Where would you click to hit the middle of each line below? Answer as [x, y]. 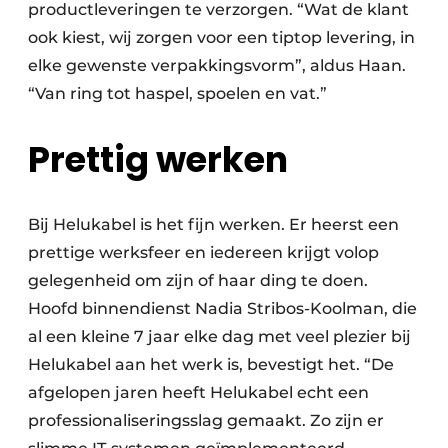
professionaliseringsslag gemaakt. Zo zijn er [206, 421]
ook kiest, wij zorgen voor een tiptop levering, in [221, 38]
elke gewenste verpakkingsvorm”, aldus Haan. [217, 66]
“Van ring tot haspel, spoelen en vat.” [177, 94]
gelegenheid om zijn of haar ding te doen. [198, 281]
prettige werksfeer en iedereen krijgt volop [203, 253]
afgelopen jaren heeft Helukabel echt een [198, 393]
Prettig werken [158, 160]
